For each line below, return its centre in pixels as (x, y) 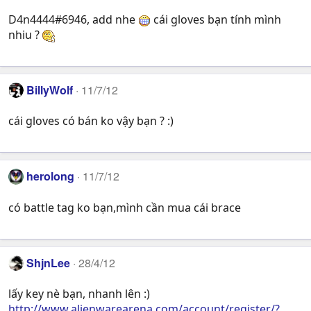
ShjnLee (49, 262)
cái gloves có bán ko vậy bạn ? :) (91, 121)
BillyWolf (50, 90)
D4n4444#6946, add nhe (73, 19)
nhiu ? (25, 34)
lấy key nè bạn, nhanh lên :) (79, 293)
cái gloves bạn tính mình (216, 19)
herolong (51, 176)
